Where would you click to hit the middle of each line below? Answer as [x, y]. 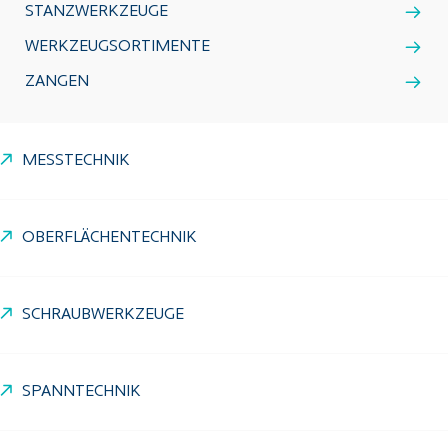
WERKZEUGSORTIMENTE [117, 47]
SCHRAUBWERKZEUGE [103, 315]
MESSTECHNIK [76, 161]
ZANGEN [57, 82]
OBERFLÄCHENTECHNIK [109, 238]
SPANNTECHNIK [81, 392]
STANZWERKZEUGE [96, 12]
